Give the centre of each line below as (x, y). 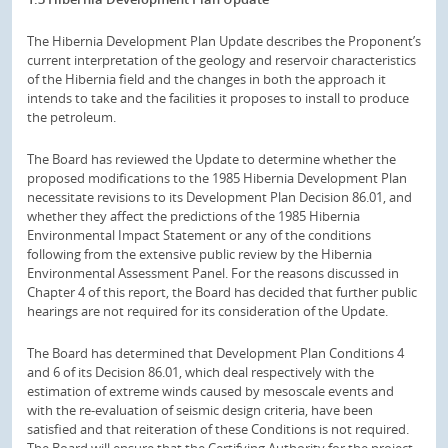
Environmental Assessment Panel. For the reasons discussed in (213, 272)
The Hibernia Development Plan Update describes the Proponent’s (224, 41)
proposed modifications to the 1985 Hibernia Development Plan (217, 177)
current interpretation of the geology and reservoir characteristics (221, 60)
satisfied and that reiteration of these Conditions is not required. (218, 428)
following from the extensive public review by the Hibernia (199, 253)
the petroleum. (71, 117)
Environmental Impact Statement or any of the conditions (199, 234)
